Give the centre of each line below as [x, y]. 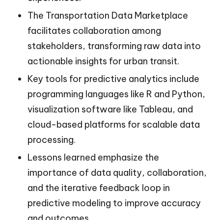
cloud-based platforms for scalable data [114, 125]
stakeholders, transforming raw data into [114, 46]
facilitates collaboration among [94, 30]
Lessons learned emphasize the [93, 158]
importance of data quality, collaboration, [117, 173]
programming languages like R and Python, [116, 94]
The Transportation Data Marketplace [108, 15]
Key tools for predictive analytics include [113, 79]
